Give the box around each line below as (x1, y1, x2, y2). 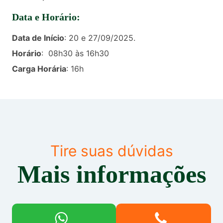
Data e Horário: (12, 11, 80, 22)
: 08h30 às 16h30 (41, 48, 109, 58)
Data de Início (12, 33, 64, 43)
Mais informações (17, 160, 206, 189)
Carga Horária (12, 64, 66, 74)
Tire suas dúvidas (50, 142, 173, 160)
